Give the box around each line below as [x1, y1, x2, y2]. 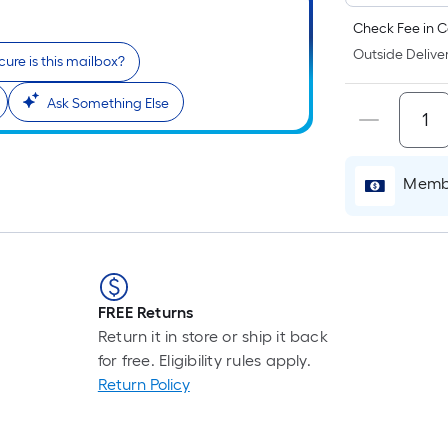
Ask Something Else [47, 95, 169, 112]
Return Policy [97, 375, 190, 394]
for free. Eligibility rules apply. [97, 351, 311, 370]
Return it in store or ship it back [97, 327, 328, 346]
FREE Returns [97, 303, 194, 322]
